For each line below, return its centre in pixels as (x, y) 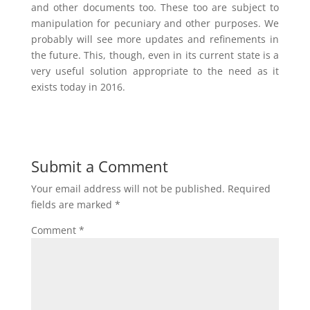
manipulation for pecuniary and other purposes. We (155, 23)
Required (249, 189)
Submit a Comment (99, 166)
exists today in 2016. (78, 87)
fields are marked (73, 204)
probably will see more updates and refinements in (155, 39)
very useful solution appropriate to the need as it (155, 71)
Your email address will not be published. (128, 189)
